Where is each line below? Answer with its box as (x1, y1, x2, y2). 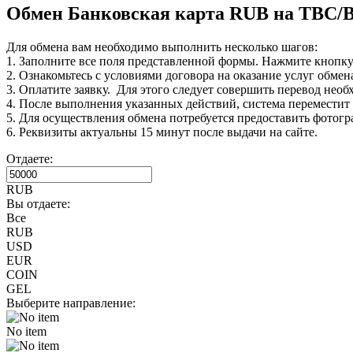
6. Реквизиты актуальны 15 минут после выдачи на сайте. (6, 124, 318, 139)
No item (6, 324, 46, 338)
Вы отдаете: (6, 196, 70, 210)
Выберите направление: (6, 295, 136, 310)
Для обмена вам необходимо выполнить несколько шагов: (6, 39, 318, 54)
